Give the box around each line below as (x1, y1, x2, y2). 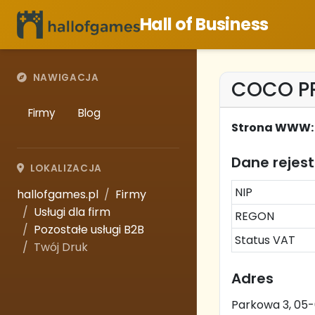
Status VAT (235, 232, 295, 248)
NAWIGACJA (32, 71, 99, 84)
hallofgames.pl (17, 186, 98, 202)
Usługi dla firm (34, 204, 110, 220)
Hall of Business (140, 13, 269, 36)
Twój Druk (34, 239, 88, 255)
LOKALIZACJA (30, 162, 103, 175)
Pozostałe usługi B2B (34, 221, 144, 238)
